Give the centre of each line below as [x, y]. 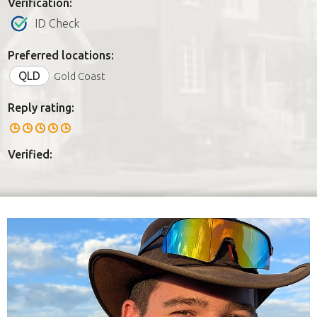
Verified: [30, 154]
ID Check [57, 23]
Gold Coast [79, 76]
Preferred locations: [61, 55]
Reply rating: [41, 107]
